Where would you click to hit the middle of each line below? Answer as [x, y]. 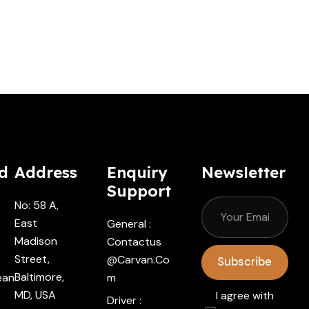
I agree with [245, 295]
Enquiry [138, 172]
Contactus [134, 241]
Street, [32, 259]
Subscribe [245, 262]
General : [129, 223]
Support [139, 191]
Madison [36, 241]
